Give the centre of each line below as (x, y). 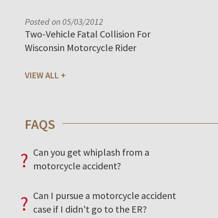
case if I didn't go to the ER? (90, 209)
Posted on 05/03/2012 (64, 21)
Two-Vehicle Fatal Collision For (88, 34)
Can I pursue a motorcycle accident (105, 195)
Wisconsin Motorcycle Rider (81, 47)
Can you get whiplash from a (91, 152)
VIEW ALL (42, 75)
